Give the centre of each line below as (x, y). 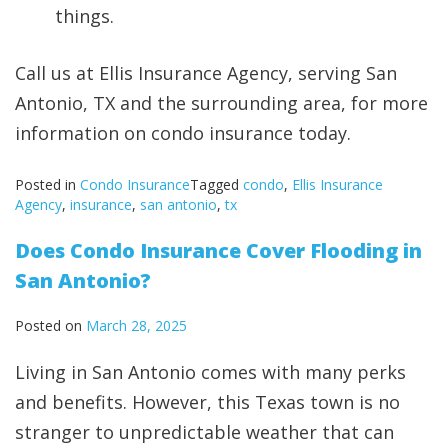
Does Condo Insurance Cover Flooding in (218, 251)
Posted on (50, 326)
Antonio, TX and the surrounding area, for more (221, 103)
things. (84, 16)
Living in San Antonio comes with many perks (210, 372)
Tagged (216, 185)
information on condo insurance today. (183, 133)
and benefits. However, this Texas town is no (207, 402)
